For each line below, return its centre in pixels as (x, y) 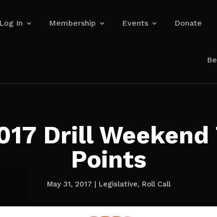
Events (135, 23)
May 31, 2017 (69, 184)
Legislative (118, 184)
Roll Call (156, 184)
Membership (73, 23)
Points (108, 159)
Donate (188, 23)
